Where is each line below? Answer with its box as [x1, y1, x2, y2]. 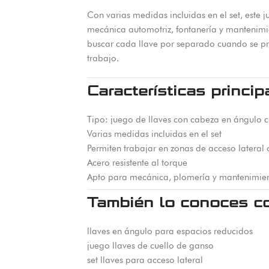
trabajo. [86, 52, 119, 64]
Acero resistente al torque [86, 157, 187, 168]
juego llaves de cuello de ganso [86, 240, 214, 251]
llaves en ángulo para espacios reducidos [86, 226, 253, 237]
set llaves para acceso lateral [86, 255, 203, 265]
